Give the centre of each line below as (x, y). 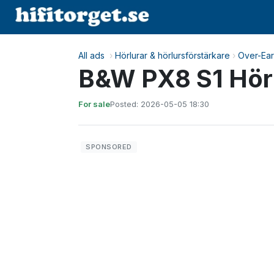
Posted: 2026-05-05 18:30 (160, 104)
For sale (94, 104)
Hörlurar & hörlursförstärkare (172, 55)
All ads (91, 55)
